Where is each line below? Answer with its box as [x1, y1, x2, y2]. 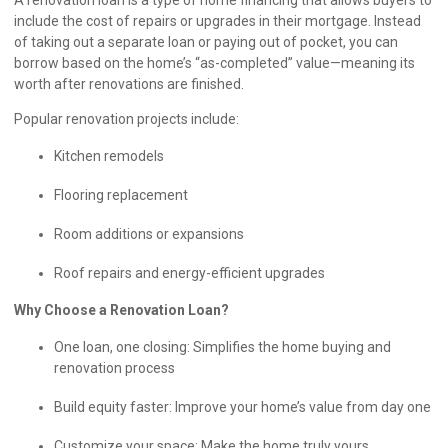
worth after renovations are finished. [14, 75, 247, 92]
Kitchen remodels [54, 147, 167, 164]
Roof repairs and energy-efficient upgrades [54, 264, 328, 281]
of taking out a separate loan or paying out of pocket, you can [14, 33, 398, 50]
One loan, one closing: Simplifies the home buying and [54, 338, 391, 355]
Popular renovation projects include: [14, 110, 242, 127]
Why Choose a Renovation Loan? [14, 301, 232, 318]
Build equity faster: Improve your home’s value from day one [54, 398, 434, 415]
